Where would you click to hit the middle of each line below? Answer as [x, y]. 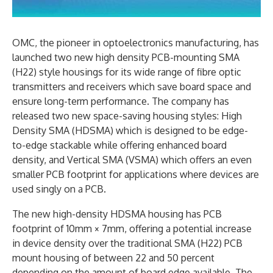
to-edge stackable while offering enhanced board [119, 145]
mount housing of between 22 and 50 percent [113, 257]
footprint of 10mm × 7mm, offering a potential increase [132, 228]
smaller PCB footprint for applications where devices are [136, 174]
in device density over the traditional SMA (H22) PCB [127, 243]
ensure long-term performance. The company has [121, 101]
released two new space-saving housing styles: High [127, 115]
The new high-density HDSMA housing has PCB [117, 214]
